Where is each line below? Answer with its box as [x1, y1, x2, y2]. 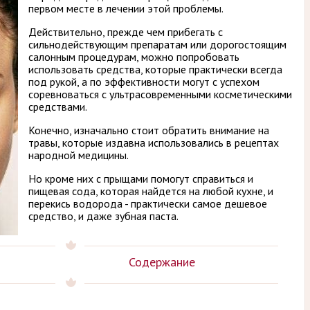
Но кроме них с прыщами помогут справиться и [28, 172, 253, 185]
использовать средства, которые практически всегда [28, 62, 282, 76]
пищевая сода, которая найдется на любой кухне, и [28, 184, 273, 198]
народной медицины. [28, 148, 129, 162]
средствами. [28, 100, 87, 113]
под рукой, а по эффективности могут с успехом [28, 75, 259, 89]
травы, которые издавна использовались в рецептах [28, 136, 279, 149]
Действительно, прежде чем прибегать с [28, 25, 223, 39]
